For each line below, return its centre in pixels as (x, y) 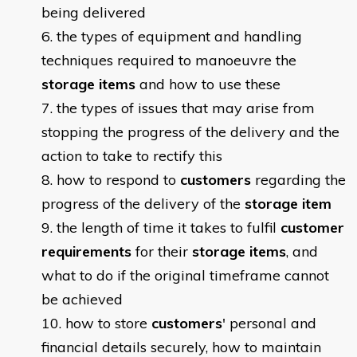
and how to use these (208, 84)
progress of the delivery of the (143, 204)
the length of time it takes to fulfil (169, 228)
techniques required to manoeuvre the (169, 61)
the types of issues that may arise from (186, 108)
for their (162, 252)
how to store (108, 324)
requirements (86, 252)
